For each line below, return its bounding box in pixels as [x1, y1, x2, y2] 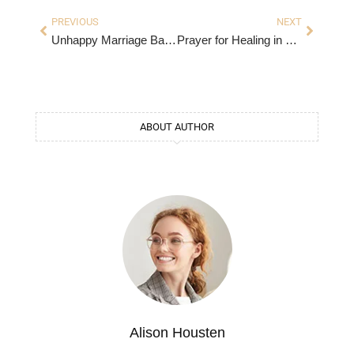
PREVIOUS [51, 15, 99, 28]
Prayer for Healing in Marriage [284, 32, 297, 47]
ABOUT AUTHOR [140, 120, 214, 133]
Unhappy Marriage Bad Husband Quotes [164, 32, 176, 47]
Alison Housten [129, 324, 225, 341]
